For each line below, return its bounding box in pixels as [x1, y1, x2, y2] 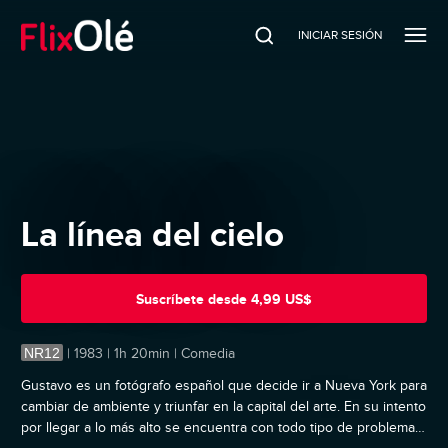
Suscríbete [136, 290, 204, 307]
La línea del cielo [21, 214, 284, 255]
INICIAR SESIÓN [297, 27, 382, 42]
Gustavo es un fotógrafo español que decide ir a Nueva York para [21, 378, 427, 394]
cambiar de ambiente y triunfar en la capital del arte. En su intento [21, 399, 426, 415]
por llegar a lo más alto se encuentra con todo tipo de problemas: [21, 420, 425, 436]
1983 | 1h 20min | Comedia [74, 346, 235, 362]
